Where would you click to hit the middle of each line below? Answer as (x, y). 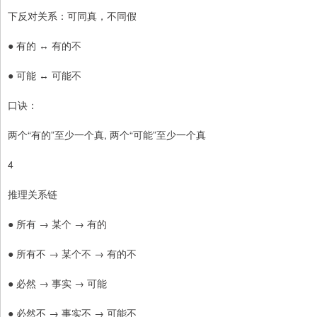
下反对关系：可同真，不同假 (72, 16)
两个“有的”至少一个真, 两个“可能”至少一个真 (107, 135)
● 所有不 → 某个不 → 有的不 (72, 254)
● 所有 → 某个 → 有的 (57, 224)
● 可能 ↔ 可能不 (45, 75)
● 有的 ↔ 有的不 (45, 46)
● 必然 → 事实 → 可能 (57, 283)
